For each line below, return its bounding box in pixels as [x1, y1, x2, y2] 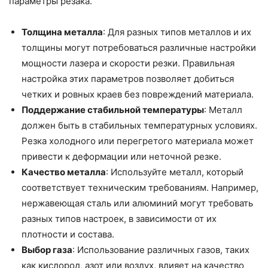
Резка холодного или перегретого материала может [22, 135, 254, 147]
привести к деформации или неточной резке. [22, 151, 221, 163]
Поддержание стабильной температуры [22, 104, 204, 116]
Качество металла [22, 166, 106, 178]
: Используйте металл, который [106, 166, 243, 178]
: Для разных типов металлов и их [103, 26, 251, 38]
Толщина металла [22, 26, 103, 38]
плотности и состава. [22, 229, 114, 240]
